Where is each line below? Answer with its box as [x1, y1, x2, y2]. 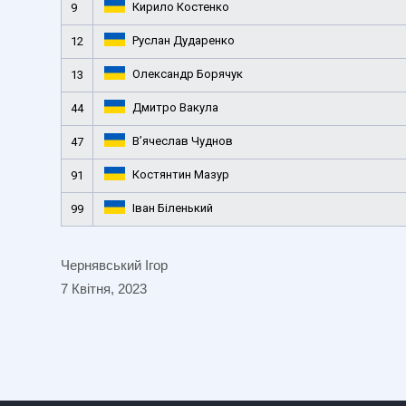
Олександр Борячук [131, 66, 243, 81]
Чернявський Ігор [61, 256, 168, 273]
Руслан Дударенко [131, 33, 235, 47]
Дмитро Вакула [131, 100, 218, 114]
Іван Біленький [131, 200, 213, 215]
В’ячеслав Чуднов [131, 133, 233, 148]
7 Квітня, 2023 [61, 280, 147, 296]
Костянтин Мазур [131, 167, 229, 181]
